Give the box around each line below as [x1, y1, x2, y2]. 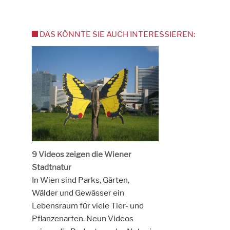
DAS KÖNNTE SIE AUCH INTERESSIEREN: [40, 29, 196, 40]
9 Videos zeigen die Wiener [31, 149, 131, 159]
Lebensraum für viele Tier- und [31, 200, 144, 210]
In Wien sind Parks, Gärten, [31, 175, 129, 185]
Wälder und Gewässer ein [31, 187, 124, 198]
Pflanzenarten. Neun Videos [31, 213, 133, 223]
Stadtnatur [31, 162, 71, 172]
